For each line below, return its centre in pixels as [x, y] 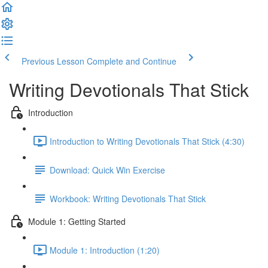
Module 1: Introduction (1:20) [105, 250]
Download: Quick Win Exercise [107, 170]
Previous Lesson [53, 61]
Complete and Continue [132, 61]
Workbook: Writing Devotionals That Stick [128, 198]
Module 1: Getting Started [77, 221]
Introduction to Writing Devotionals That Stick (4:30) [147, 141]
